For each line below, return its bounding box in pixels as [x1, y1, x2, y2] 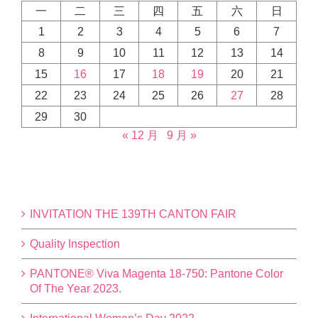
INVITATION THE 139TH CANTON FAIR [30, 208, 236, 221]
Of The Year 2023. [30, 283, 121, 295]
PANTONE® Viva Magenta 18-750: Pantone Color [30, 268, 283, 280]
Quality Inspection [30, 238, 120, 251]
